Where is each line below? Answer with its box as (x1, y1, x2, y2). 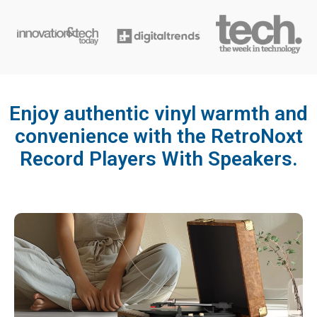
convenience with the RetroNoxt (14, 125, 303, 149)
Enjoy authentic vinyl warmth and (9, 102, 308, 126)
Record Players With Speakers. (19, 147, 298, 171)
